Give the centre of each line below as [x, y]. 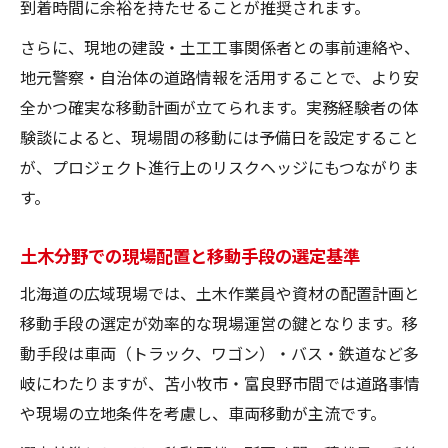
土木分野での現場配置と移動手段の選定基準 [190, 254]
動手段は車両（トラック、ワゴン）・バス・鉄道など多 [219, 352]
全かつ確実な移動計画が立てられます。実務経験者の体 [219, 106]
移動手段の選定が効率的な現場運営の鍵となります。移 [219, 322]
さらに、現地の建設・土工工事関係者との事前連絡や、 [220, 46]
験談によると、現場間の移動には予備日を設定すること [219, 136]
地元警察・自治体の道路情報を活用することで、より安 [219, 76]
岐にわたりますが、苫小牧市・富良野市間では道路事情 [220, 382]
